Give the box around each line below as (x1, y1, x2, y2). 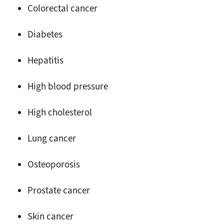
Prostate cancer (27, 183, 90, 196)
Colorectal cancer (27, 1, 97, 14)
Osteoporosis (27, 157, 80, 170)
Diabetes (27, 27, 62, 40)
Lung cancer (27, 131, 76, 144)
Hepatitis (27, 53, 63, 66)
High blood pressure (27, 79, 108, 92)
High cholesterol (27, 105, 92, 118)
